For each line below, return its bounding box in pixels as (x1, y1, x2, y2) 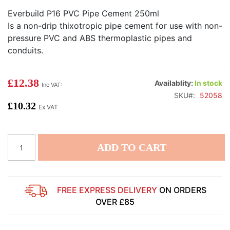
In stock (195, 79, 222, 88)
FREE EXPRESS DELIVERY (56, 184, 159, 195)
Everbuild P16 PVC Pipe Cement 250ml (8, 8, 159, 19)
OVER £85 (95, 197, 135, 207)
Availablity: (155, 79, 193, 88)
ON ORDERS (159, 184, 206, 195)
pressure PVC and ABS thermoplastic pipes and (8, 33, 192, 44)
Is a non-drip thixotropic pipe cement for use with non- (8, 21, 222, 31)
